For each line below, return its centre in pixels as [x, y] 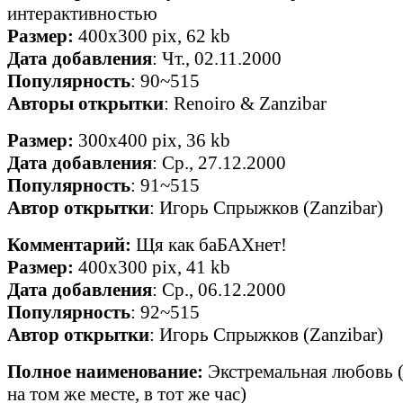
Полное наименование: [105, 372]
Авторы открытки [85, 103]
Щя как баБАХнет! [209, 245]
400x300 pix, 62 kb [152, 36]
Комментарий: [69, 245]
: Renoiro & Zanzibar [245, 103]
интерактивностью [82, 13]
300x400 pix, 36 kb [152, 140]
